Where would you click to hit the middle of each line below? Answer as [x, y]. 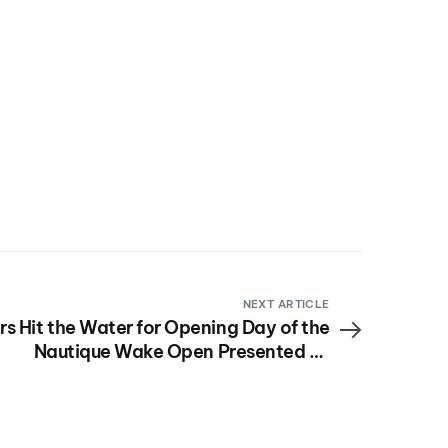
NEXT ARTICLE [286, 304]
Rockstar [290, 376]
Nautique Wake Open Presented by [181, 352]
